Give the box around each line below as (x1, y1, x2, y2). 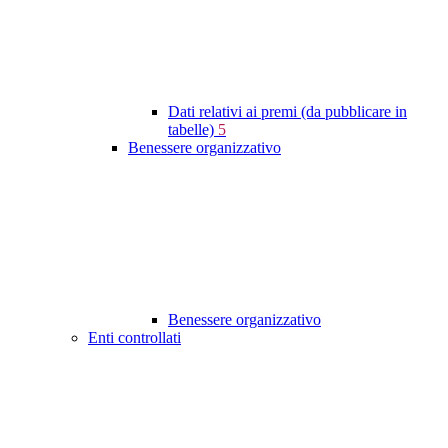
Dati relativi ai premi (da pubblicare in (168, 103, 407, 121)
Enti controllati (88, 329, 181, 347)
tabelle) (168, 121, 218, 139)
